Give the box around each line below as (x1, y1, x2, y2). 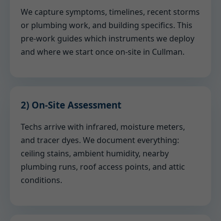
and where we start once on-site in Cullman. (21, 46, 184, 57)
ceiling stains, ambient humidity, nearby (21, 148, 169, 159)
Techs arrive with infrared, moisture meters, (21, 121, 185, 132)
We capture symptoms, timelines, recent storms (21, 6, 200, 17)
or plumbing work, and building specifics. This (21, 20, 192, 31)
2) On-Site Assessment (21, 99, 121, 111)
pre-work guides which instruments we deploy (21, 33, 194, 44)
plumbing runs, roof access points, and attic (21, 161, 185, 172)
